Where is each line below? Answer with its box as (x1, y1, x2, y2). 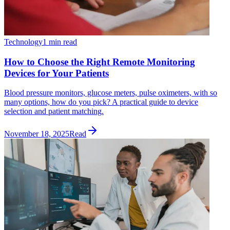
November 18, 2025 (4, 129, 69, 139)
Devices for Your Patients (4, 67, 109, 79)
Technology (4, 37, 43, 46)
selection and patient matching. (4, 107, 104, 116)
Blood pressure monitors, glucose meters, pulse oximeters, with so (4, 88, 217, 98)
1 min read (43, 37, 77, 46)
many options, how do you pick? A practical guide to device (4, 98, 198, 107)
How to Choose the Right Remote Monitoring (4, 56, 195, 67)
